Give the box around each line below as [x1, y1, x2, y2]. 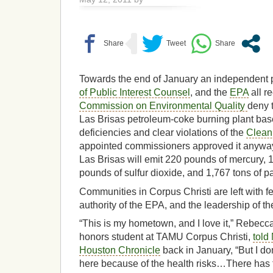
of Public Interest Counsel [79, 87, 190, 98]
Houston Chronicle [79, 245, 160, 256]
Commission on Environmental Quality [79, 101, 247, 112]
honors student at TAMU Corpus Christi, [79, 232, 253, 243]
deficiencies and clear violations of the [79, 127, 246, 138]
